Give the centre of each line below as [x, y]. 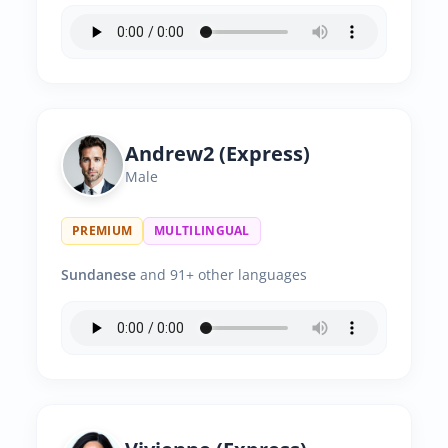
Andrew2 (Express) [217, 153]
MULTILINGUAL [202, 230]
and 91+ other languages [221, 274]
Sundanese [98, 274]
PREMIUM [102, 230]
